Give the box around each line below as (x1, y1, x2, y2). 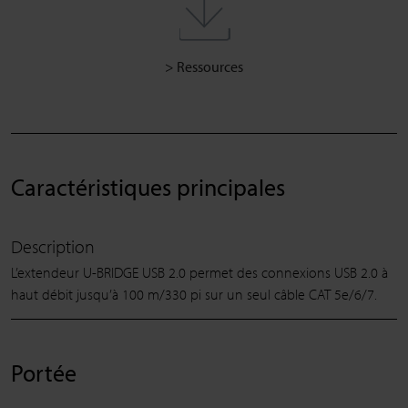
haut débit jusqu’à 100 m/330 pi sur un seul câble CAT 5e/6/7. (11, 285, 377, 304)
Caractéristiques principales (11, 172, 285, 203)
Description (11, 235, 95, 259)
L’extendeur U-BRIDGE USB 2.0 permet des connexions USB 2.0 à (11, 263, 388, 282)
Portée (11, 358, 76, 389)
